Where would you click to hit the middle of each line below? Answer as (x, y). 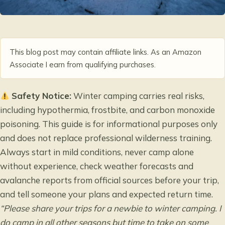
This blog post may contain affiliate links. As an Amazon (105, 52)
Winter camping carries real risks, (138, 96)
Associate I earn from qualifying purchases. (83, 64)
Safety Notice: (42, 96)
